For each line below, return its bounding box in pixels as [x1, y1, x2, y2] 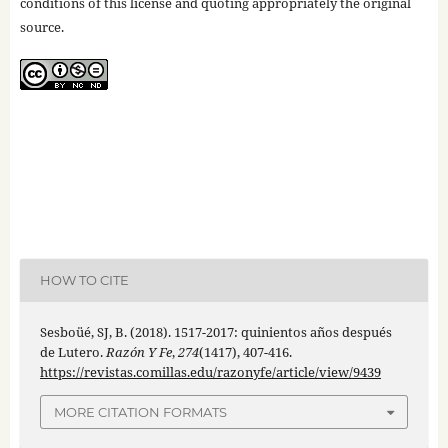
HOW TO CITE [39, 272, 129, 289]
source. [19, 17, 64, 36]
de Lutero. [39, 342, 106, 361]
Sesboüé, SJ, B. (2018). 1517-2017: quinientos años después [39, 322, 392, 341]
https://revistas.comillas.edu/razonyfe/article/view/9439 [39, 362, 381, 381]
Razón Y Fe [105, 342, 172, 361]
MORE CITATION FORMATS [54, 404, 227, 421]
